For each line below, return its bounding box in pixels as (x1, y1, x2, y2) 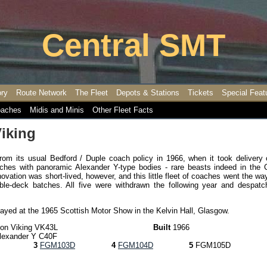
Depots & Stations (116, 88, 179, 97)
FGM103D (40, 240, 75, 250)
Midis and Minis (30, 105, 84, 114)
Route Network (16, 88, 67, 97)
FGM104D (118, 240, 153, 250)
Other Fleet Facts (92, 105, 153, 114)
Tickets (188, 88, 213, 97)
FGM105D (193, 240, 231, 250)
